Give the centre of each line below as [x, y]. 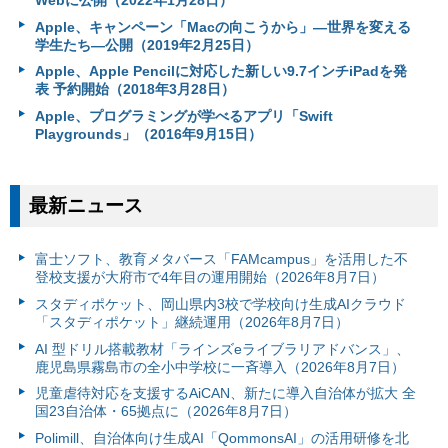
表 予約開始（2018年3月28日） [134, 89]
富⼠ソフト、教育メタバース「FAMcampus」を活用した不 [221, 259]
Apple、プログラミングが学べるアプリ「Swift [183, 115]
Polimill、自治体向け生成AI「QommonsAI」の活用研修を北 [221, 437]
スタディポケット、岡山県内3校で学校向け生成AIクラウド [220, 304]
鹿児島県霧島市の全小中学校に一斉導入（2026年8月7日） [219, 366]
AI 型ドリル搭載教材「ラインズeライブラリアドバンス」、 [222, 348]
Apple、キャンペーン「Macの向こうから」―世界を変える [222, 26]
